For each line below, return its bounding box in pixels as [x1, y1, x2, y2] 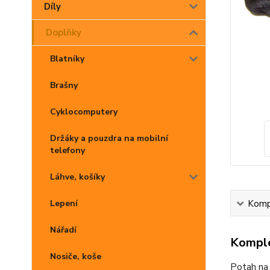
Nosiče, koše [50, 251, 101, 262]
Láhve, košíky [50, 171, 105, 183]
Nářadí [50, 224, 77, 236]
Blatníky [50, 53, 84, 64]
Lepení [50, 198, 78, 209]
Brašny [50, 80, 78, 91]
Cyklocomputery [50, 106, 118, 118]
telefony [50, 145, 85, 156]
